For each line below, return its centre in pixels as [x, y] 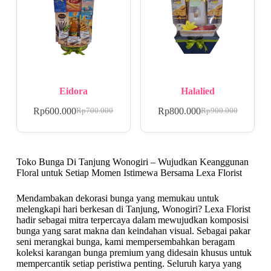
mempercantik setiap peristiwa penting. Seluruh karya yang [129, 263]
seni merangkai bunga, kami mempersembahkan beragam [125, 241]
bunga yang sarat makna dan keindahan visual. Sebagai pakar [133, 230]
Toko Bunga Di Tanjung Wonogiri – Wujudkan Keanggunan [132, 162]
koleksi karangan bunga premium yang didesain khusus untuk [134, 252]
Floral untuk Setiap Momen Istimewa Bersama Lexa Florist [129, 172]
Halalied [198, 91]
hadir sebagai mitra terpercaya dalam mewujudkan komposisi [132, 220]
